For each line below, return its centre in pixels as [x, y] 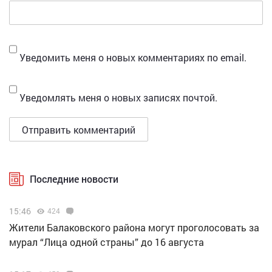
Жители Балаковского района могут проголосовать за [134, 228]
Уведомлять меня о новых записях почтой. [118, 98]
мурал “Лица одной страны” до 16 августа [107, 242]
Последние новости [74, 179]
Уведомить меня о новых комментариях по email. [133, 58]
